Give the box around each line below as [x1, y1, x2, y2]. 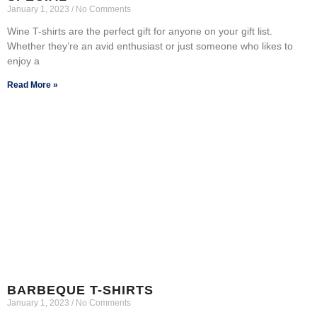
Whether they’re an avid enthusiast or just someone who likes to [7, 40, 293, 52]
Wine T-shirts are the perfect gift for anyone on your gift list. [7, 25, 272, 37]
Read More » [7, 79, 58, 90]
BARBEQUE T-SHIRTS [7, 282, 154, 297]
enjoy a [7, 54, 40, 67]
